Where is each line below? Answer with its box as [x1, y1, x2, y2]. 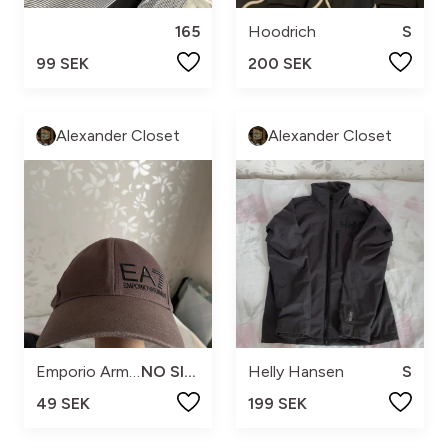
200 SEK [248, 54, 312, 74]
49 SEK [36, 394, 90, 414]
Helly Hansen [248, 362, 344, 382]
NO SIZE [184, 362, 197, 382]
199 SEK [248, 394, 307, 414]
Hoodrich [248, 22, 316, 42]
